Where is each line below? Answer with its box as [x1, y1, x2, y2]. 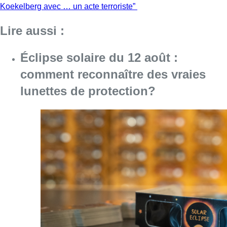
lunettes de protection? [20, 84, 156, 98]
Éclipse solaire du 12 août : [20, 50, 178, 64]
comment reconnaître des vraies [20, 67, 206, 81]
